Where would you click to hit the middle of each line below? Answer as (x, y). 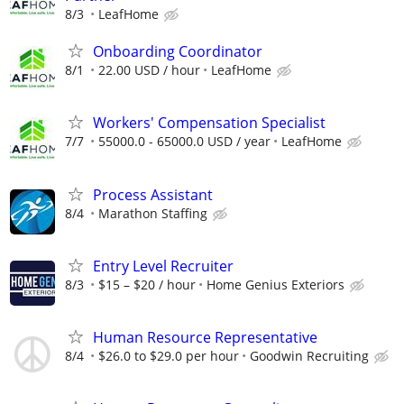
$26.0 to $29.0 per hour (169, 356)
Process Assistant (153, 194)
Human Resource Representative (205, 337)
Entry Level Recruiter (163, 266)
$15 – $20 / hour (147, 284)
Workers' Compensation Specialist (209, 123)
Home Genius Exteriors (275, 284)
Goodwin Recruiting (309, 356)
